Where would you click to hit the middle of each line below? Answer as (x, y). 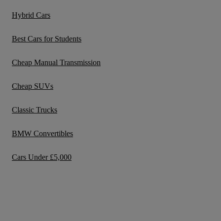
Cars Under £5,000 (42, 157)
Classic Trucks (35, 110)
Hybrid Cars (31, 15)
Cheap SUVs (33, 86)
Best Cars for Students (47, 39)
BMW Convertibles (42, 133)
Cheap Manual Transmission (56, 62)
